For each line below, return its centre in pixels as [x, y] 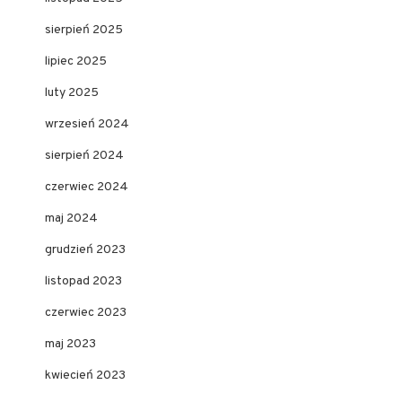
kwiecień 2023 [85, 376]
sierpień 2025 [84, 31]
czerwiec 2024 [87, 188]
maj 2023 [70, 345]
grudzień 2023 [85, 250]
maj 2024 [71, 219]
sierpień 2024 [84, 156]
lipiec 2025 [76, 62]
